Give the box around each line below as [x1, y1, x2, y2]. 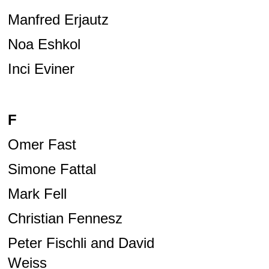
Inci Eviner [7, 61, 74, 77]
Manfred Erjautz [7, 11, 109, 28]
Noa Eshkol [7, 36, 80, 53]
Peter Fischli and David [7, 235, 154, 252]
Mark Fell [7, 186, 67, 202]
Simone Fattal [7, 161, 96, 178]
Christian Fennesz [7, 210, 122, 227]
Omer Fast [7, 136, 76, 153]
